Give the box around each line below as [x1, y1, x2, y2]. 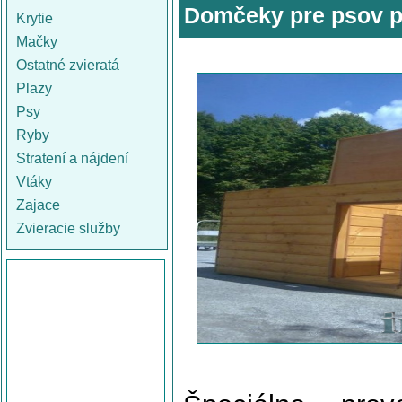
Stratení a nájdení [16, 151, 128, 166]
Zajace [16, 197, 60, 213]
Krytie [16, 11, 53, 26]
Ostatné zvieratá [16, 57, 119, 73]
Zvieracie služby [16, 221, 120, 236]
